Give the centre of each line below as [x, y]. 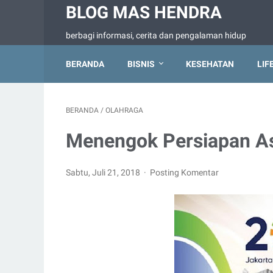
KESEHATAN [210, 64]
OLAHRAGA [124, 110]
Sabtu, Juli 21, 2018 [104, 172]
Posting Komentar [185, 172]
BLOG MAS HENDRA [144, 12]
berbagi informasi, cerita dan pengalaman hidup [156, 35]
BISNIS [141, 64]
